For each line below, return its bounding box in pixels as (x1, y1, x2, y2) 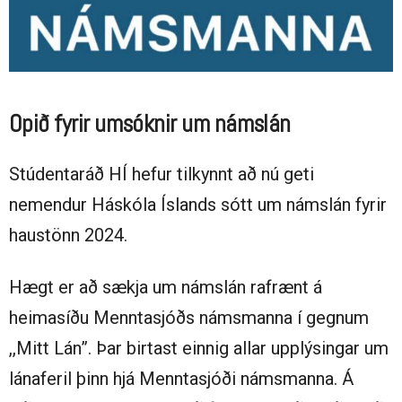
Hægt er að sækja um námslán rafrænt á (9, 276, 322, 299)
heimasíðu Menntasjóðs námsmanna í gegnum (9, 307, 369, 329)
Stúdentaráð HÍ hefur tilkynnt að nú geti (9, 163, 314, 186)
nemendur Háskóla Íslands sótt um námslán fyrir (9, 194, 387, 216)
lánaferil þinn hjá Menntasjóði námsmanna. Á (9, 368, 354, 390)
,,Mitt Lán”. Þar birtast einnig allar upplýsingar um (9, 337, 389, 360)
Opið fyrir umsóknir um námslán (9, 109, 291, 140)
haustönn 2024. (9, 224, 132, 247)
